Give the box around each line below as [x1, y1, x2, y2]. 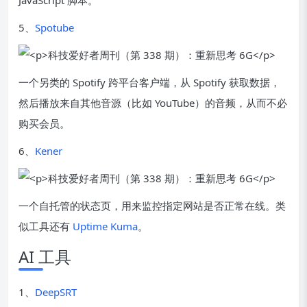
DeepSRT [35, 285, 77, 299]
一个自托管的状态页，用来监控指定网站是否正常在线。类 [19, 199, 286, 212]
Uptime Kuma [73, 219, 138, 233]
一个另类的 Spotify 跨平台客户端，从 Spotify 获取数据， [19, 75, 280, 89]
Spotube [35, 21, 74, 34]
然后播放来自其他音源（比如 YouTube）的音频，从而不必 [19, 96, 287, 110]
